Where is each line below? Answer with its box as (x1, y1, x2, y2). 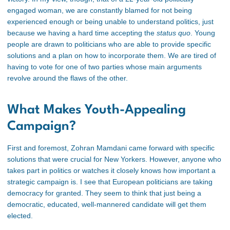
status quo (157, 28, 190, 37)
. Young (190, 28, 215, 37)
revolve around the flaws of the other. (7, 73, 130, 82)
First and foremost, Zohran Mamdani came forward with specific (7, 144, 215, 152)
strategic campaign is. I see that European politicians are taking (7, 178, 213, 186)
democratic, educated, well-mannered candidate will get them (7, 200, 206, 209)
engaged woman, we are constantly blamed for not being (7, 6, 192, 14)
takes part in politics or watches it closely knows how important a (7, 166, 216, 175)
